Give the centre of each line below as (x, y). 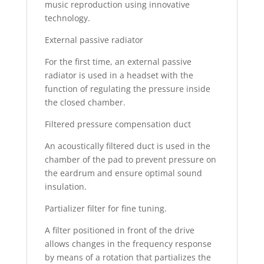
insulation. (65, 187)
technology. (67, 18)
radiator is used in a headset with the (119, 75)
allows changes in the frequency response (128, 244)
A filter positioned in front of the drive (119, 230)
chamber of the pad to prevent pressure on (130, 160)
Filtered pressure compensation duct (118, 124)
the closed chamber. (85, 103)
